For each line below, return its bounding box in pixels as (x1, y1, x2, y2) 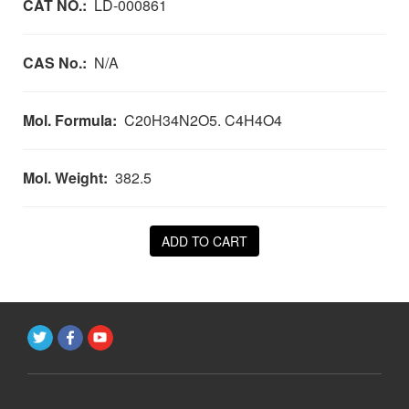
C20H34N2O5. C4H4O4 (117, 109, 282, 131)
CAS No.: (23, 51, 87, 73)
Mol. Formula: (23, 109, 117, 131)
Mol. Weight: (23, 166, 108, 188)
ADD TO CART (162, 231, 247, 250)
